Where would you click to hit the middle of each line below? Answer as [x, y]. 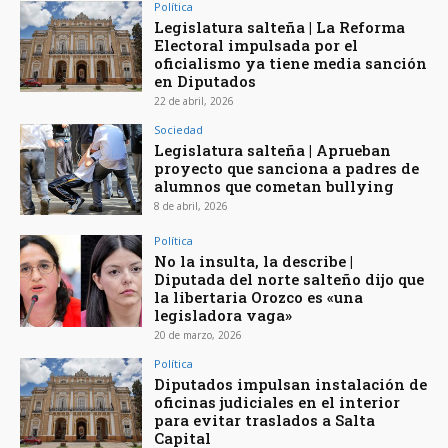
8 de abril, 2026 [191, 205]
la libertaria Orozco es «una [259, 297]
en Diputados [205, 80]
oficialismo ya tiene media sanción [291, 62]
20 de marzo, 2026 [198, 335]
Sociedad [179, 129]
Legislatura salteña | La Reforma [280, 26]
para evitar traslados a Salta [265, 420]
